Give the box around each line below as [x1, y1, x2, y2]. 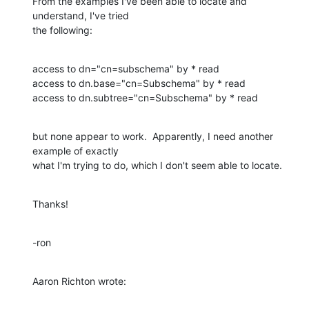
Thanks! [32, 197, 68, 210]
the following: [32, 23, 92, 36]
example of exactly [32, 144, 121, 157]
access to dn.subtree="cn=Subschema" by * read [32, 91, 258, 103]
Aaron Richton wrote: [32, 275, 126, 287]
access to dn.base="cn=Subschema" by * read [32, 77, 246, 89]
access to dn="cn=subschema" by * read [32, 62, 219, 74]
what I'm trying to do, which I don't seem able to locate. [32, 159, 282, 171]
